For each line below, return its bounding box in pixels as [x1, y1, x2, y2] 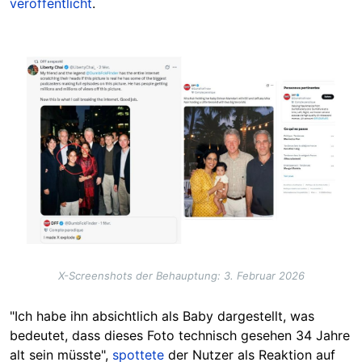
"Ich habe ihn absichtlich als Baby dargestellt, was [10, 308, 314, 325]
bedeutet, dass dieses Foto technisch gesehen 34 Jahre [10, 327, 350, 344]
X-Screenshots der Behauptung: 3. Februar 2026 [57, 269, 305, 283]
